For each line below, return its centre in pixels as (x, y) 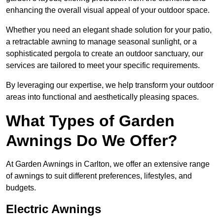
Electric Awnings (54, 209)
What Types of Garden (90, 121)
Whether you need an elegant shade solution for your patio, (109, 30)
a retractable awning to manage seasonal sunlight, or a (101, 42)
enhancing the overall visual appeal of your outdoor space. (108, 10)
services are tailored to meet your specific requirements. (103, 66)
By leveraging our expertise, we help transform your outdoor (110, 85)
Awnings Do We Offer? (92, 141)
